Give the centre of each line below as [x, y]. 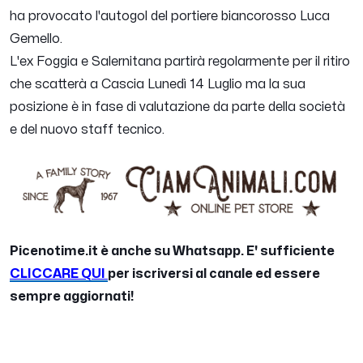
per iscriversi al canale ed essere [214, 274]
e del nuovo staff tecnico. [89, 130]
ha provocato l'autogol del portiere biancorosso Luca [170, 17]
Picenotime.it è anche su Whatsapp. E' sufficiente [172, 252]
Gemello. [36, 39]
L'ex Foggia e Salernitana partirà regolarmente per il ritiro [180, 62]
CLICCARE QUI [59, 274]
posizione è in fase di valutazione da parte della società [177, 107]
